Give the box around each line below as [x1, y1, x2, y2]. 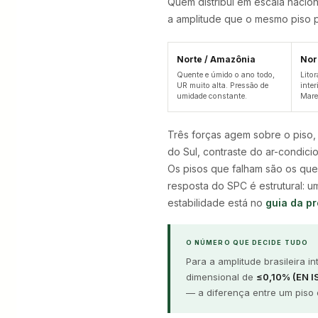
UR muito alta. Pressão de [177, 81, 268, 90]
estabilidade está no [168, 197, 265, 209]
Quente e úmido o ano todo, [177, 70, 275, 79]
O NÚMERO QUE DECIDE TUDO [186, 238, 308, 246]
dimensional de [186, 271, 256, 283]
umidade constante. [177, 92, 247, 101]
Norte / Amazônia [177, 54, 256, 65]
